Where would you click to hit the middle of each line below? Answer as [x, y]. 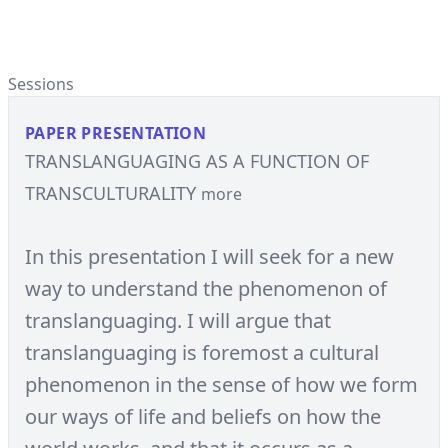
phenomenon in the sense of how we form [221, 384]
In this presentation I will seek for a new [209, 256]
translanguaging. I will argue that [178, 320]
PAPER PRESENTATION [116, 133]
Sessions [41, 84]
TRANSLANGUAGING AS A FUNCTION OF [197, 161]
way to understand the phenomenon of [206, 288]
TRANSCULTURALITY [113, 193]
